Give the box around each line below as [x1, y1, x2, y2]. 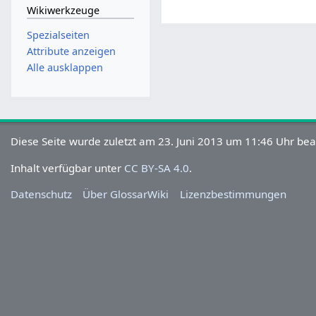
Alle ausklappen [26, 61, 103, 75]
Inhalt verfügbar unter [11, 160, 125, 175]
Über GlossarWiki [83, 186, 169, 201]
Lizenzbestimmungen [179, 186, 286, 201]
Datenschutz [11, 186, 73, 201]
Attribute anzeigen [26, 44, 116, 59]
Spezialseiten [26, 28, 90, 42]
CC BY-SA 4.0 [124, 160, 190, 175]
